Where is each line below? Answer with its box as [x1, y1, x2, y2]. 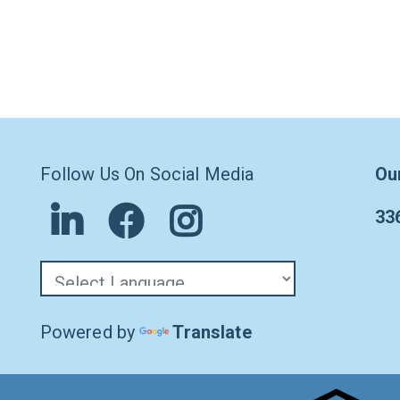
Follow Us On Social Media [39, 163, 254, 185]
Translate [172, 321, 252, 343]
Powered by [39, 321, 140, 343]
